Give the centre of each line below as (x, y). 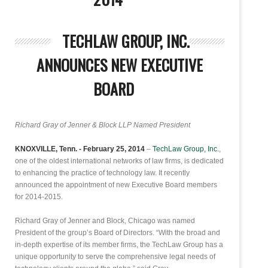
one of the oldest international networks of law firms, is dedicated (119, 161)
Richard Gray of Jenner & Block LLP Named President (103, 125)
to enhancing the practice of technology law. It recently (102, 173)
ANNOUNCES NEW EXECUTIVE (120, 65)
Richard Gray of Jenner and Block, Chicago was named (105, 221)
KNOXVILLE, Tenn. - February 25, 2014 (81, 149)
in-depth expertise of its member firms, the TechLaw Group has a (119, 245)
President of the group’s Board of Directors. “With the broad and (118, 233)
